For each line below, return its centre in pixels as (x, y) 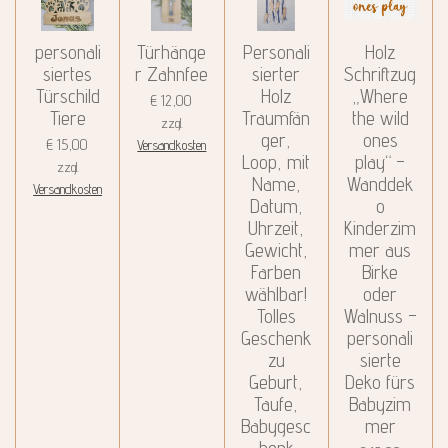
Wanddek (380, 183)
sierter (276, 73)
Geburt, (276, 381)
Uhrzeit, (276, 227)
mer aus (380, 249)
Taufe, (276, 403)
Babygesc (276, 425)
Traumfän (276, 117)
